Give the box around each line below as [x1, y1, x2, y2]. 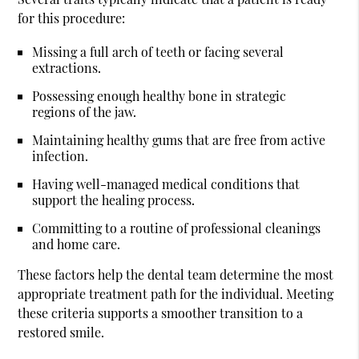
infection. [32, 147, 89, 164]
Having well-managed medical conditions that [32, 175, 301, 192]
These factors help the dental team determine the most [18, 265, 334, 283]
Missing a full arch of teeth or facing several [32, 42, 284, 60]
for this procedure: [18, 9, 126, 26]
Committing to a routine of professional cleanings [32, 219, 321, 236]
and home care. [32, 235, 121, 252]
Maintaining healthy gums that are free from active [32, 131, 326, 148]
